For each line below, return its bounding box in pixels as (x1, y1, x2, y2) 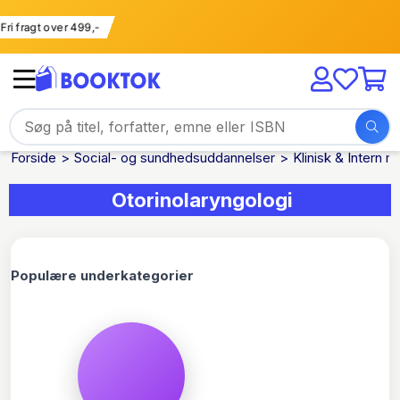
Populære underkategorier (11, 267, 194, 284)
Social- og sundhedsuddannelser (74, 149, 275, 166)
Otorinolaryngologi (112, 188, 293, 212)
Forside (11, 149, 56, 166)
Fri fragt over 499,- (23, 20, 126, 33)
